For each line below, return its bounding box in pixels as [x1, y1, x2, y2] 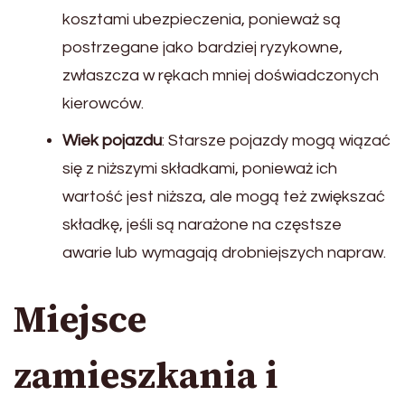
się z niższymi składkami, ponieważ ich [62, 160, 337, 178]
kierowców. [62, 95, 144, 113]
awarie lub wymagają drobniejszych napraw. [62, 244, 386, 262]
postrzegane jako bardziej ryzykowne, [62, 39, 343, 57]
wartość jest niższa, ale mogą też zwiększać [62, 188, 385, 206]
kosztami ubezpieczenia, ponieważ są [62, 11, 341, 29]
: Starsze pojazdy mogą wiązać [162, 132, 391, 150]
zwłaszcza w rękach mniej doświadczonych [62, 67, 379, 85]
